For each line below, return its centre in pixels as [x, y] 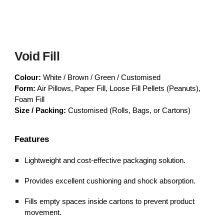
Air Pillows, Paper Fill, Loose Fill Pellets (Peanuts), [118, 89]
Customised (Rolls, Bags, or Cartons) [128, 111]
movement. [43, 212]
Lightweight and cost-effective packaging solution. [105, 160]
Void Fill [37, 56]
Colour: [28, 78]
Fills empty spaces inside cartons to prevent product [110, 201]
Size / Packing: [40, 111]
